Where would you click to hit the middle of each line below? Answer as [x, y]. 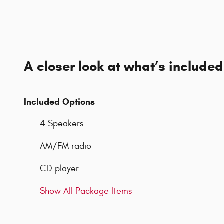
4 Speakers [62, 124]
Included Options [59, 102]
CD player [59, 169]
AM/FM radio [66, 146]
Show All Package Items [86, 191]
